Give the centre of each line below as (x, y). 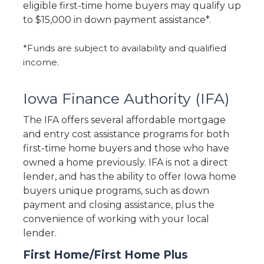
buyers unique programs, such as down (116, 191)
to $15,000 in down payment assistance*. (118, 20)
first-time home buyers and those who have (126, 148)
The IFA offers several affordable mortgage (124, 120)
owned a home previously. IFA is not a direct (125, 162)
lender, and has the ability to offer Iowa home (129, 176)
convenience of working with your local (116, 219)
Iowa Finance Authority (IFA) (126, 98)
